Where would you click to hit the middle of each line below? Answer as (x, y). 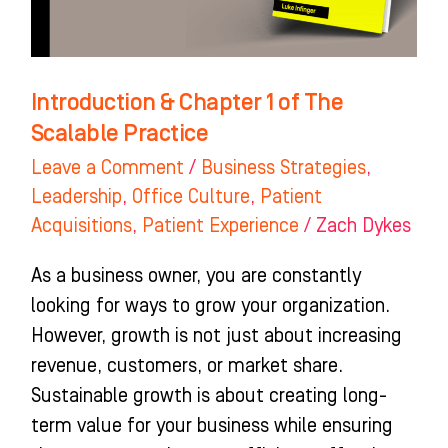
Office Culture (190, 197)
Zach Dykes (363, 226)
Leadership (76, 197)
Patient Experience (220, 226)
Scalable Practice (119, 134)
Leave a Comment (107, 168)
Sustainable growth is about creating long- (208, 396)
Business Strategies (283, 168)
